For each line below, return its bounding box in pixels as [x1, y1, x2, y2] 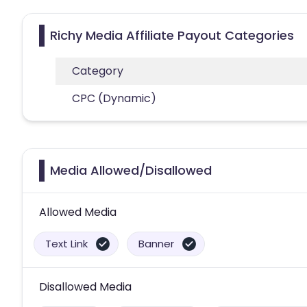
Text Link [45, 236, 88, 251]
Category [72, 62, 123, 79]
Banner [138, 236, 174, 251]
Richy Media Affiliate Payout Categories [50, 26, 294, 44]
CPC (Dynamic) [72, 90, 156, 106]
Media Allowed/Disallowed [50, 161, 212, 179]
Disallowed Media [39, 278, 132, 295]
